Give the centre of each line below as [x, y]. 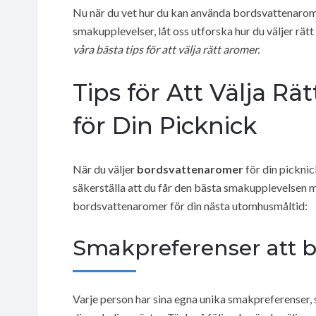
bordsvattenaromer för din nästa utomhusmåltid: [190, 205]
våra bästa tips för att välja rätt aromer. [166, 49]
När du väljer [105, 169]
